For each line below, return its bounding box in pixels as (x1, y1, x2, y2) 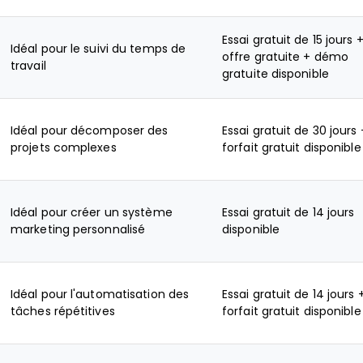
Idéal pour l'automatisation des (11, 288, 190, 301)
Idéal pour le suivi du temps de (11, 42, 186, 55)
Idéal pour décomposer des (11, 124, 169, 137)
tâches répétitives (11, 305, 115, 318)
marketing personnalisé (11, 223, 146, 236)
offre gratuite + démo (222, 50, 349, 63)
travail (11, 59, 46, 72)
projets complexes (11, 141, 117, 154)
